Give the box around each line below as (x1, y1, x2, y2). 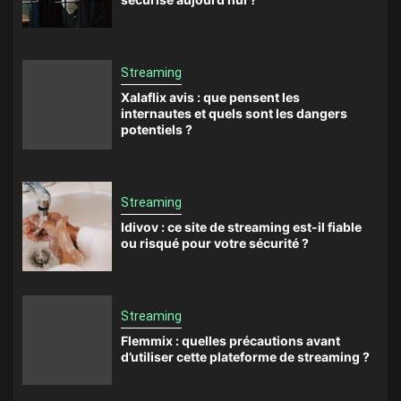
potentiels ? (121, 122, 192, 138)
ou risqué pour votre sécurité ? (121, 235, 309, 252)
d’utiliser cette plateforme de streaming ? (121, 349, 370, 365)
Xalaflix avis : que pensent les (121, 90, 300, 106)
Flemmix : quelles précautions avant (121, 333, 340, 349)
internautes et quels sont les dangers (121, 106, 347, 122)
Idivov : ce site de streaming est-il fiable (121, 219, 362, 235)
